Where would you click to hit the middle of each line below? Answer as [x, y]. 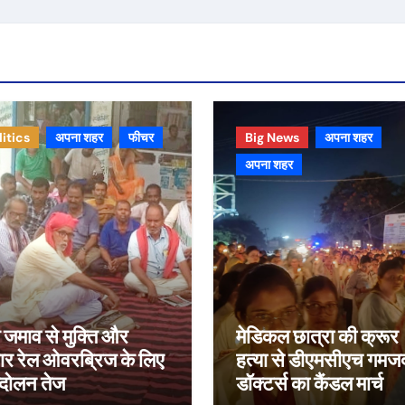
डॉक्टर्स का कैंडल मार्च [310, 383]
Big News [272, 137]
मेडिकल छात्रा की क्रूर [317, 336]
